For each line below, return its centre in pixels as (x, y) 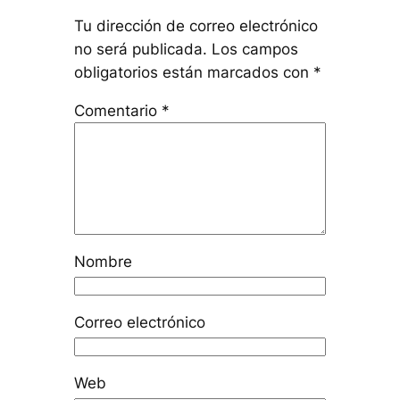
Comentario (118, 111)
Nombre (104, 262)
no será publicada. (141, 50)
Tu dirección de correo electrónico (196, 26)
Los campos (255, 50)
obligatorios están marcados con (194, 73)
